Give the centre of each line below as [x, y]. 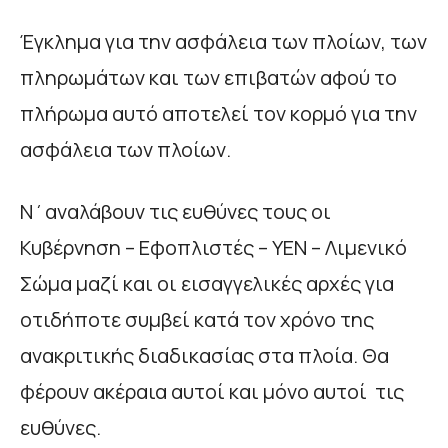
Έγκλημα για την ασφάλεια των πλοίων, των [223, 41]
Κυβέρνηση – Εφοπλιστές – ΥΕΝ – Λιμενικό [213, 247]
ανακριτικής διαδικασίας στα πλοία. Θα [204, 355]
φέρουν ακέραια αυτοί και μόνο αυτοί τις [212, 391]
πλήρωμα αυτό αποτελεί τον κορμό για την [218, 113]
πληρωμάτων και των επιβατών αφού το [208, 77]
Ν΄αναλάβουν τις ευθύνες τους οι [175, 211]
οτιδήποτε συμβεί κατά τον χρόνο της [197, 319]
